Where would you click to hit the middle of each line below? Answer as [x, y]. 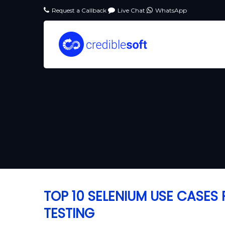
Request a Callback [80, 10]
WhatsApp [171, 10]
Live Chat [132, 10]
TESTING [69, 213]
